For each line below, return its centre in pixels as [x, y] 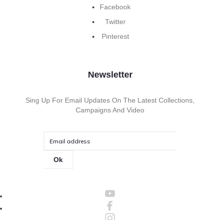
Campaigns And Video [110, 110]
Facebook [115, 7]
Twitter [115, 22]
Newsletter [110, 75]
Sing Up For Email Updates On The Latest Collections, [110, 100]
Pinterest [115, 37]
